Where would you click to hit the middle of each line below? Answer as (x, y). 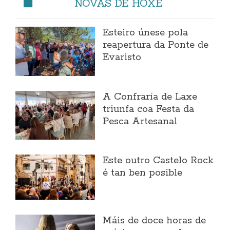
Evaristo (122, 58)
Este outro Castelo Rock (158, 161)
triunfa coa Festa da (149, 109)
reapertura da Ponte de (156, 45)
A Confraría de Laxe (150, 97)
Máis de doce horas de (155, 221)
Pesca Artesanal (140, 121)
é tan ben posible (143, 173)
